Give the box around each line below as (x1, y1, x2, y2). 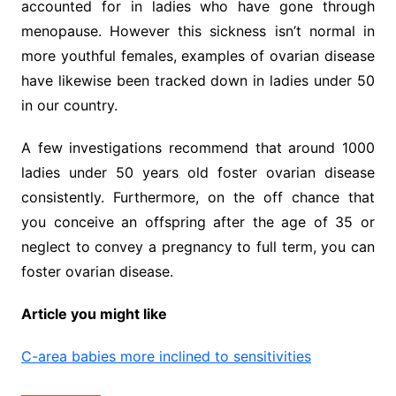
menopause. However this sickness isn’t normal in (20, 22, 376, 40)
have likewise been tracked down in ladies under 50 (20, 72, 376, 89)
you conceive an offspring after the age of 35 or (20, 213, 376, 231)
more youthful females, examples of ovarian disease (20, 47, 376, 65)
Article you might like (20, 305, 167, 323)
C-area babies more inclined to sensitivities (20, 347, 311, 365)
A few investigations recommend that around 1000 (20, 139, 376, 156)
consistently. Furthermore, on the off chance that (20, 188, 376, 206)
